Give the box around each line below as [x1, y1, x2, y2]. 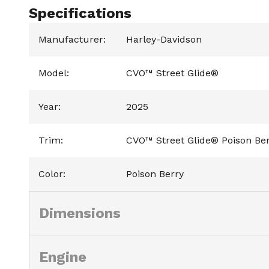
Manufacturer [38, 33, 103, 45]
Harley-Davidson [126, 33, 202, 45]
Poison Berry [126, 168, 184, 180]
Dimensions [39, 204, 121, 222]
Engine [39, 248, 86, 265]
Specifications [29, 4, 131, 22]
